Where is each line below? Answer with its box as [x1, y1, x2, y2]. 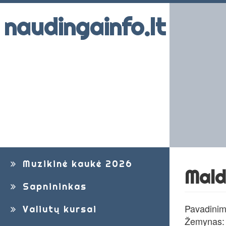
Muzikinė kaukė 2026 [19, 158, 133, 169]
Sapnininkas [19, 181, 87, 192]
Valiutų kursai [19, 203, 97, 215]
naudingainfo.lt [4, 13, 165, 41]
